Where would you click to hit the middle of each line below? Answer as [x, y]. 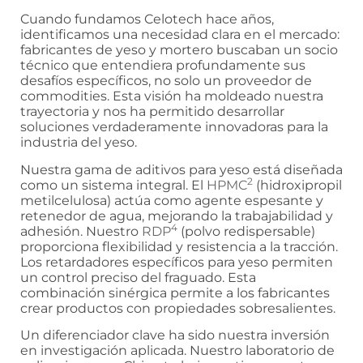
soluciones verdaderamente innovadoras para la [174, 127]
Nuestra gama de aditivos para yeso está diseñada [181, 169]
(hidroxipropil [297, 185]
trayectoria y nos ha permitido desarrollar [152, 112]
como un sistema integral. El [113, 185]
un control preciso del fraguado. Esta [138, 277]
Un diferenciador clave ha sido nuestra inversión [175, 335]
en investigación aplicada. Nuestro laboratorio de [177, 350]
